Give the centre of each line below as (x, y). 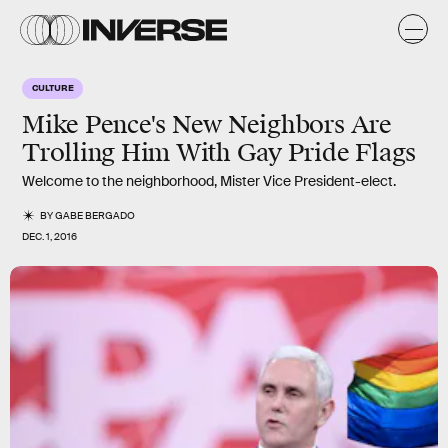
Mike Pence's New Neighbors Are (207, 125)
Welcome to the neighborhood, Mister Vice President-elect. (209, 181)
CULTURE (53, 87)
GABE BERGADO (95, 215)
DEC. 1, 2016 (49, 236)
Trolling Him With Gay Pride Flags (219, 153)
